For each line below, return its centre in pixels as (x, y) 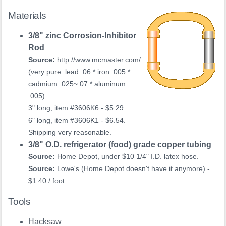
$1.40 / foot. (48, 181)
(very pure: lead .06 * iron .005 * (79, 72)
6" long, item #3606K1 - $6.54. (77, 121)
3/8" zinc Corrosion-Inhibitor (82, 36)
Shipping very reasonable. (70, 133)
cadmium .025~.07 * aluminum (77, 84)
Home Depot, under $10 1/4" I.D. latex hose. (127, 157)
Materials (27, 16)
